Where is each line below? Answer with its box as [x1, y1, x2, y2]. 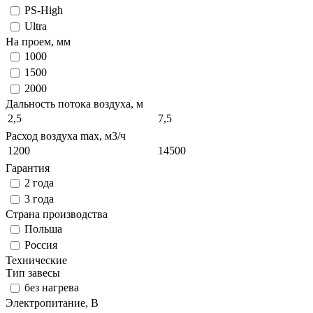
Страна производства [6, 208, 108, 220]
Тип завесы [6, 267, 60, 279]
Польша [24, 223, 62, 235]
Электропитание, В [6, 297, 99, 309]
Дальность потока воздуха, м [6, 98, 143, 110]
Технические [6, 254, 67, 266]
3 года [24, 193, 54, 205]
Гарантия [6, 162, 50, 174]
